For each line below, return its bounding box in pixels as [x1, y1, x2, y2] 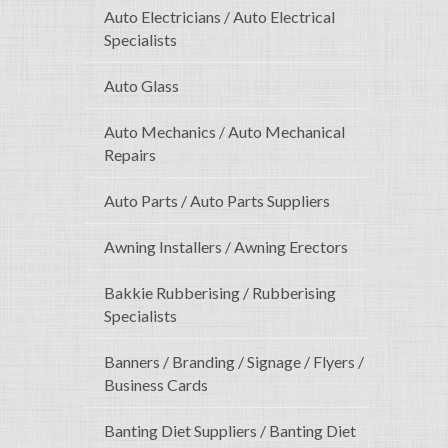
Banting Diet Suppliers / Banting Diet [104, 421, 356, 441]
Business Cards [104, 375, 208, 395]
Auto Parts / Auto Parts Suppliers [104, 191, 330, 211]
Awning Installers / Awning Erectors [104, 237, 348, 257]
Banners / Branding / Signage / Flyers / [104, 352, 364, 372]
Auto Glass [104, 76, 179, 96]
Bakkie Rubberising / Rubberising [104, 283, 336, 303]
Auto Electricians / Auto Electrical [104, 7, 335, 27]
